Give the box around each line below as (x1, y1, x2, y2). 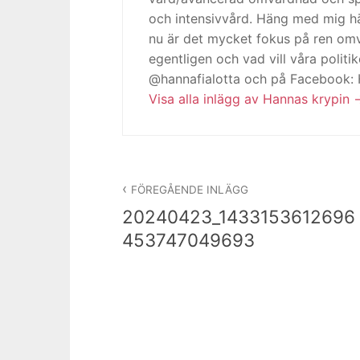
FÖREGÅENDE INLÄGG (131, 182, 249, 196)
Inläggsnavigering (121, 164, 292, 188)
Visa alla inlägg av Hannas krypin (149, 91, 354, 108)
